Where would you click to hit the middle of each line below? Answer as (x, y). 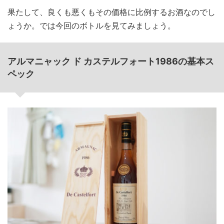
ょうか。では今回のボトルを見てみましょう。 (91, 25)
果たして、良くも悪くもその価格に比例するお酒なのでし (111, 12)
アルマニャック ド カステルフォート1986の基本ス (111, 61)
